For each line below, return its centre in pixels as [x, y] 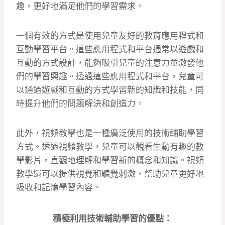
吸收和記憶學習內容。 [59, 188]
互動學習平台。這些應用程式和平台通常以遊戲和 [110, 49]
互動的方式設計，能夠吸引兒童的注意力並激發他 [110, 63]
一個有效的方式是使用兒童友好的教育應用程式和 [110, 36]
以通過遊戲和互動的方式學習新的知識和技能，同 [110, 90]
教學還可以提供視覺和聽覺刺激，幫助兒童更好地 [110, 174]
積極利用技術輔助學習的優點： [113, 219]
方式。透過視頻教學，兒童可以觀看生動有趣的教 [110, 147]
